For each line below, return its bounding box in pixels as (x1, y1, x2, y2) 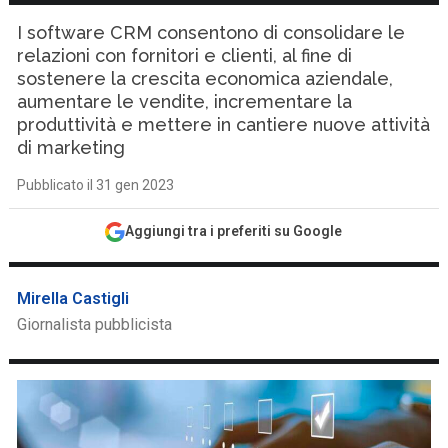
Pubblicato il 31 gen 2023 (17, 177, 175, 193)
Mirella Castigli (17, 289, 130, 308)
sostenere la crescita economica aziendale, (17, 68, 394, 89)
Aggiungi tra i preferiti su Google (125, 223, 343, 239)
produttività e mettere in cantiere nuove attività (17, 114, 431, 135)
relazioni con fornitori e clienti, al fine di (17, 45, 353, 66)
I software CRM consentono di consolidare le (17, 22, 406, 43)
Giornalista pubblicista (17, 315, 173, 334)
